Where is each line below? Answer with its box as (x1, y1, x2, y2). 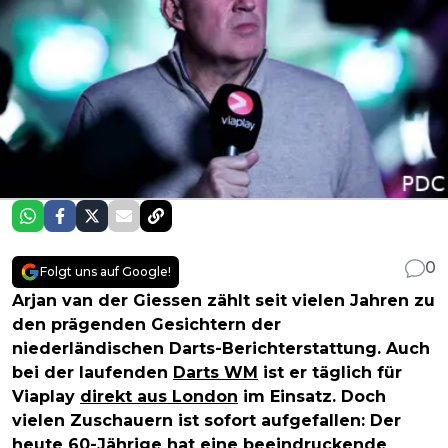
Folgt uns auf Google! (40, 264, 171, 280)
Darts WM (173, 363, 258, 383)
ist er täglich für (258, 363, 402, 383)
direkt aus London (80, 387, 238, 407)
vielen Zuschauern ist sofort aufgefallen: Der (12, 411, 401, 431)
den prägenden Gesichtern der (12, 315, 281, 335)
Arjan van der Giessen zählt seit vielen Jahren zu (12, 291, 435, 311)
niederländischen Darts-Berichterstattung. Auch (12, 339, 430, 359)
